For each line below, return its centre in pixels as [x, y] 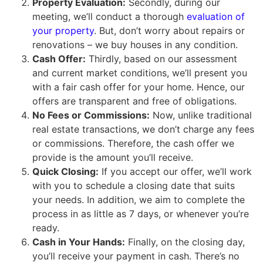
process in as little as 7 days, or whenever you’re [141, 214]
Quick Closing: [65, 172]
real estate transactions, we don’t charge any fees [143, 129]
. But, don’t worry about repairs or [169, 31]
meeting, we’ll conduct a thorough [109, 17]
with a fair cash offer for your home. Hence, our [139, 87]
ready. [46, 228]
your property [63, 31]
